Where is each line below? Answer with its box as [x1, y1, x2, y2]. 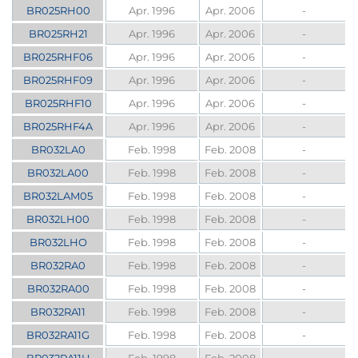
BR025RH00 [26, 4, 90, 18]
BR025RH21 [28, 27, 88, 41]
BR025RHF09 [23, 74, 93, 87]
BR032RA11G [26, 328, 90, 342]
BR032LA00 [27, 166, 89, 180]
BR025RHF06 [23, 50, 93, 64]
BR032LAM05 [23, 189, 93, 203]
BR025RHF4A [23, 120, 93, 133]
